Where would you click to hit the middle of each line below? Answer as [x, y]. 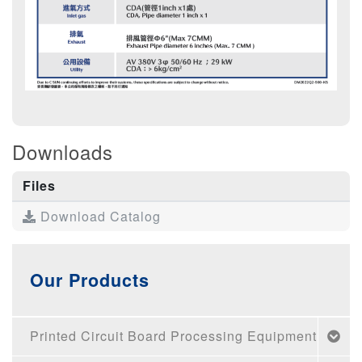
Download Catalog [98, 217]
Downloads [63, 152]
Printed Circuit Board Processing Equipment [174, 336]
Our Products [90, 280]
